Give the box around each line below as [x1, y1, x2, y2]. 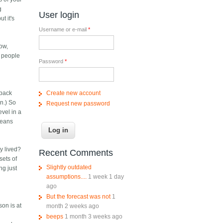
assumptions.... [46, 173, 87, 181]
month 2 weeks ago [46, 203, 99, 210]
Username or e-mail [38, 26, 88, 33]
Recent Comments [38, 148, 113, 158]
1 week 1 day [88, 173, 124, 181]
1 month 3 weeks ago [64, 213, 122, 221]
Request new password [46, 100, 110, 108]
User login [38, 10, 79, 20]
